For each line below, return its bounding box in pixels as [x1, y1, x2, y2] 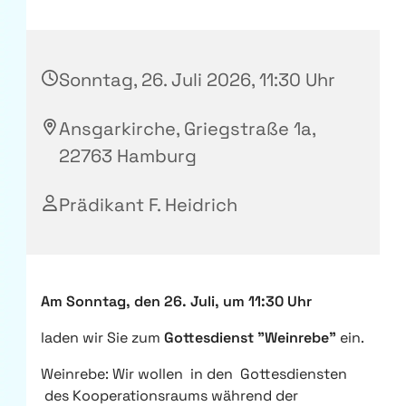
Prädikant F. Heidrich [59, 192, 237, 217]
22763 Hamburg [59, 143, 197, 168]
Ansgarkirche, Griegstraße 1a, [59, 116, 315, 140]
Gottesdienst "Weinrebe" [164, 327, 340, 347]
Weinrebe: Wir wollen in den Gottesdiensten [41, 363, 347, 383]
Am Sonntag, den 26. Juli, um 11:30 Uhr [41, 291, 312, 311]
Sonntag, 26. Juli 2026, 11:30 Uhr [59, 67, 335, 92]
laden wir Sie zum [41, 327, 164, 347]
